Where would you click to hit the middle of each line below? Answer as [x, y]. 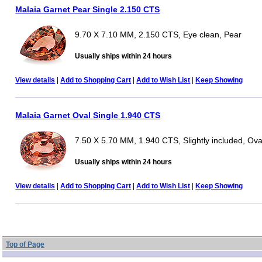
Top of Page [25, 244]
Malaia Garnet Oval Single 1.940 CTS [88, 115]
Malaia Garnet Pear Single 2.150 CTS [88, 9]
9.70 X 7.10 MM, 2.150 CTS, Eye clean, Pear [158, 34]
